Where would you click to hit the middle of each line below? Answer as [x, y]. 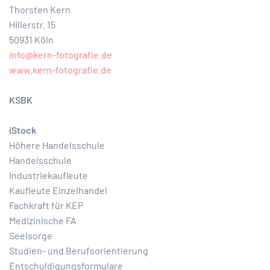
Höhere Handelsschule [57, 145]
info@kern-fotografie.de [61, 55]
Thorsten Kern [40, 9]
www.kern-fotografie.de [60, 70]
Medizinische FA [43, 220]
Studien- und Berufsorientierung [79, 250]
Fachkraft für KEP [46, 205]
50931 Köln [31, 39]
